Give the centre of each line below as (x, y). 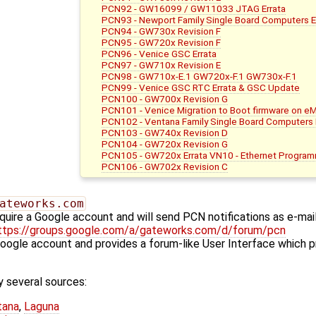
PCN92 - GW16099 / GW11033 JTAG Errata (194, 9)
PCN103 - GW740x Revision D (165, 133)
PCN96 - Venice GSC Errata (159, 54)
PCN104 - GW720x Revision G (165, 144)
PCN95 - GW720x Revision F (162, 43)
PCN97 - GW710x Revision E (162, 65)
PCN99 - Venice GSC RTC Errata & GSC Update (201, 88)
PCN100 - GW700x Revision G (165, 99)
